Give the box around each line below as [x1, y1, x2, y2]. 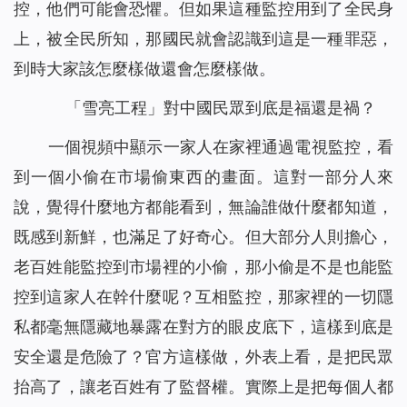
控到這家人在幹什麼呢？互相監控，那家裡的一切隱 [14, 287, 393, 307]
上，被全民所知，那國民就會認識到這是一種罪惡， [14, 29, 393, 49]
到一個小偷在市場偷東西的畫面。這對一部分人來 [14, 167, 393, 187]
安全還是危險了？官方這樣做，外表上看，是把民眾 [14, 347, 393, 367]
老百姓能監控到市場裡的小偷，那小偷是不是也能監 [14, 257, 393, 277]
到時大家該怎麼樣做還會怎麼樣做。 [14, 59, 275, 79]
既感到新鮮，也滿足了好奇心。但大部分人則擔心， [14, 227, 393, 247]
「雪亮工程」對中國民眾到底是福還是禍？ [65, 98, 376, 118]
